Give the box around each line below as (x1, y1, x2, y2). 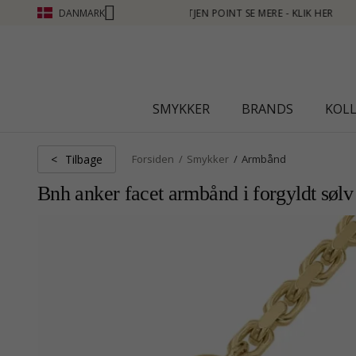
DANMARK (59, 6, 105, 20)
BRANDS (241, 100, 293, 118)
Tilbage (65, 151, 103, 167)
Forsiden (132, 152, 174, 166)
